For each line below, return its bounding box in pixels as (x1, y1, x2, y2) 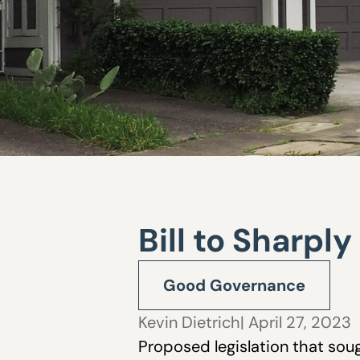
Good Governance (163, 274, 305, 296)
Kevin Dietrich (138, 311, 240, 333)
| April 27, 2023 (240, 311, 351, 333)
